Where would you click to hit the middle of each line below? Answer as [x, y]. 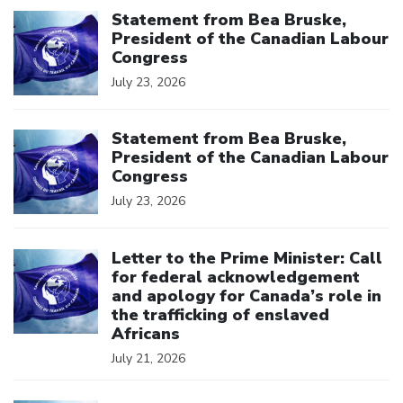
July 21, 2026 [148, 358]
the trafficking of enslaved [220, 314]
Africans [146, 333]
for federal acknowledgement [236, 277]
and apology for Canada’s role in [246, 296]
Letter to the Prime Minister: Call [247, 258]
